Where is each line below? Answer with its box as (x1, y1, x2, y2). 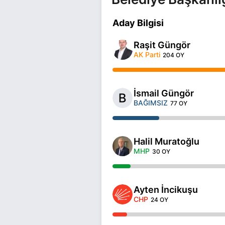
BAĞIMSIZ (134, 98, 168, 107)
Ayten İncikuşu (134, 184, 198, 195)
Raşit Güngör (134, 39, 190, 50)
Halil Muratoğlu (134, 136, 199, 147)
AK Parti (134, 50, 160, 59)
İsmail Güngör (134, 87, 194, 98)
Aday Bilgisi (113, 17, 164, 28)
